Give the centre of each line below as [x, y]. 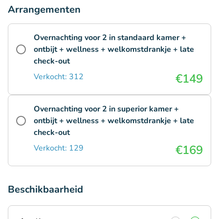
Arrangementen [44, 9]
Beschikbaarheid [45, 189]
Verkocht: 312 [59, 77]
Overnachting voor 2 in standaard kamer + [110, 37]
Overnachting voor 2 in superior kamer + [106, 109]
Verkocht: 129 [59, 148]
